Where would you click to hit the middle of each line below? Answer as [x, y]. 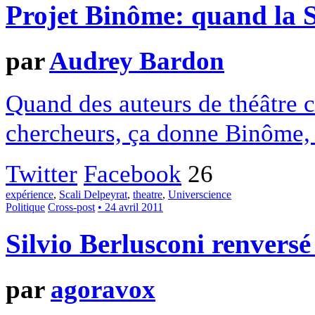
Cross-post [71, 207]
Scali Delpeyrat [93, 195]
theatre [148, 195]
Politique [25, 207]
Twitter [41, 174]
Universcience [200, 195]
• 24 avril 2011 [130, 207]
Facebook [133, 174]
